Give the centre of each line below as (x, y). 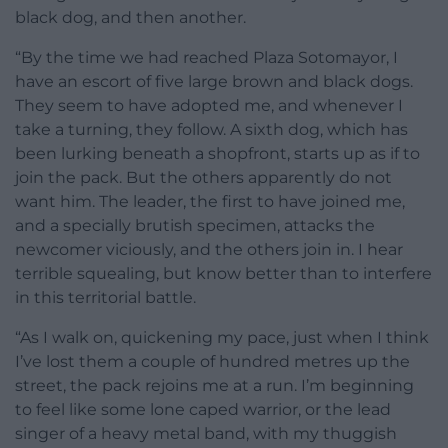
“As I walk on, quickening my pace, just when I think (222, 337)
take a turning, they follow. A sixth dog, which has (211, 129)
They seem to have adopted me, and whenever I (209, 105)
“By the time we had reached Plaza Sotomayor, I (206, 57)
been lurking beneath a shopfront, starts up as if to (217, 153)
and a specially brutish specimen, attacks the (195, 225)
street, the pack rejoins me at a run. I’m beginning (214, 385)
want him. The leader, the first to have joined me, (210, 201)
